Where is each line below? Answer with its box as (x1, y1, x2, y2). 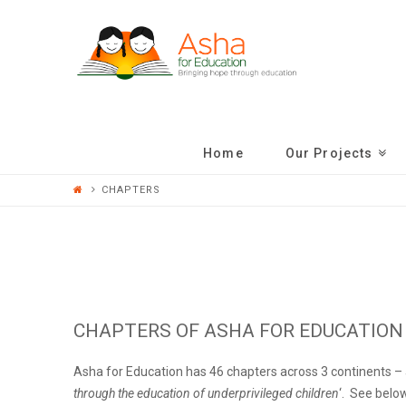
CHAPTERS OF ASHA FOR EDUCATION (72, 320, 403, 343)
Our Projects (285, 146, 373, 161)
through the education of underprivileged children (72, 385, 339, 401)
